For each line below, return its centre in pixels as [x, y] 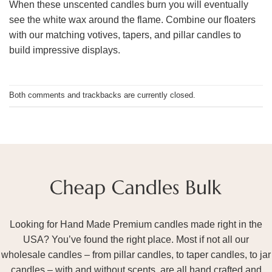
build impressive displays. [65, 50]
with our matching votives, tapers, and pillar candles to [125, 35]
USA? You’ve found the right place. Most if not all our [136, 240]
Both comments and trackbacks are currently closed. [102, 95]
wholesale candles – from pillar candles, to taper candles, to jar [136, 255]
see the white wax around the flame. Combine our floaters [132, 20]
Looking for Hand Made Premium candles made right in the [136, 225]
